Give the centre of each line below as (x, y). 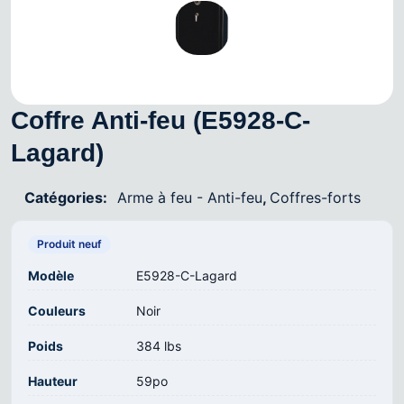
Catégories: (68, 198)
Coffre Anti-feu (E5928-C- (161, 121)
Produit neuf (69, 244)
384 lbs (159, 346)
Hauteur (53, 381)
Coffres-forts (315, 198)
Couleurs (57, 311)
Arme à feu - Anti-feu (190, 198)
